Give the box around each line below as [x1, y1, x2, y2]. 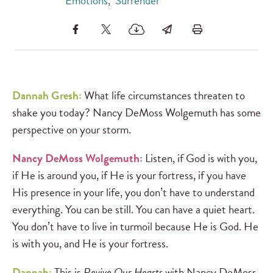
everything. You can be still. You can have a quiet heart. [12, 200, 255, 218]
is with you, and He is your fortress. [12, 234, 168, 252]
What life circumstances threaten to [82, 86, 245, 104]
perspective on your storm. [12, 120, 131, 138]
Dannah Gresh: [12, 86, 82, 104]
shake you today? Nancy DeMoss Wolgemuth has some [12, 103, 261, 121]
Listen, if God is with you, [143, 149, 257, 167]
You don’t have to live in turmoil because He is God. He [12, 217, 258, 235]
